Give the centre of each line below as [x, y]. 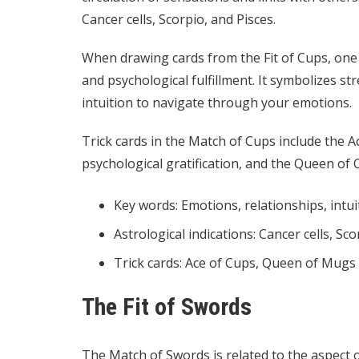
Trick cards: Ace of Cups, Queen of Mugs [235, 262]
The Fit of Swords [167, 306]
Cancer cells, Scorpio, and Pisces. [179, 19]
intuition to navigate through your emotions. [217, 102]
